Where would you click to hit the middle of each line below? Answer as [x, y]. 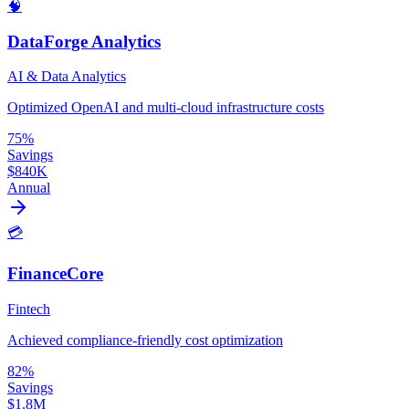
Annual [29, 188]
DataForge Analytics [84, 41]
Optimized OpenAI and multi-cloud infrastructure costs [166, 108]
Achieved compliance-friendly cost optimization [145, 340]
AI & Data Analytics [67, 77]
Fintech [29, 309]
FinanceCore [55, 274]
